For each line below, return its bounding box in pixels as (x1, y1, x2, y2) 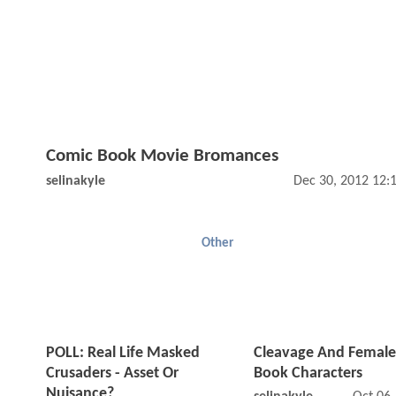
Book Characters (254, 365, 362, 383)
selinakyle (46, 174, 105, 189)
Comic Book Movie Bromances (46, 147, 278, 166)
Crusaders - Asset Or (46, 365, 179, 383)
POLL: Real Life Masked (46, 345, 200, 362)
